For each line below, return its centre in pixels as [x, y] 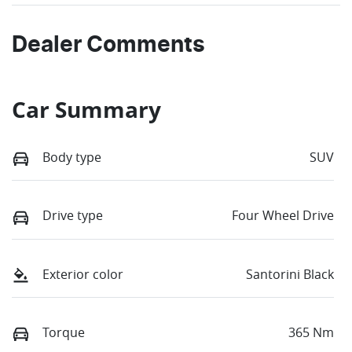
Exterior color [83, 274]
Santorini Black [290, 274]
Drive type [73, 216]
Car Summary [86, 110]
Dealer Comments [108, 46]
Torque [64, 332]
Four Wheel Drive [283, 216]
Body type [72, 158]
